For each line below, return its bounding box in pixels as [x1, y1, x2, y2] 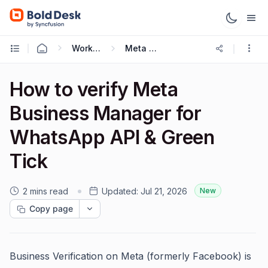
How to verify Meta [10, 78, 178, 101]
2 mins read [23, 186, 68, 196]
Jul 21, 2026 [141, 186, 187, 196]
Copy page [29, 203, 73, 214]
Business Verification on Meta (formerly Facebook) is [10, 250, 251, 262]
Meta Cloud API [148, 42, 157, 53]
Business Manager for [10, 102, 202, 125]
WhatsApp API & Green [10, 126, 215, 149]
